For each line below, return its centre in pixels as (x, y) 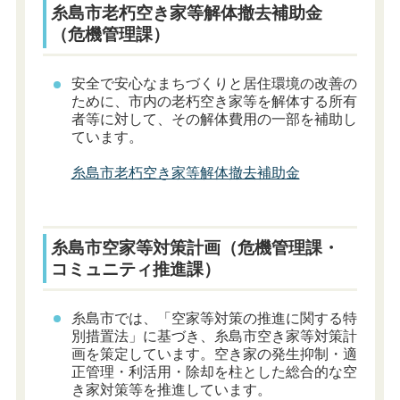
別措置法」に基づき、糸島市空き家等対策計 (214, 337)
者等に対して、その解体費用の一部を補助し (214, 120)
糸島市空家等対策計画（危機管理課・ (196, 247)
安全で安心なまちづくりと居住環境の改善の (214, 84)
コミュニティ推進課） (136, 269)
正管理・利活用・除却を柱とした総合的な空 (214, 372)
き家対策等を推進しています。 (171, 390)
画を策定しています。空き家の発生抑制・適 (214, 354)
